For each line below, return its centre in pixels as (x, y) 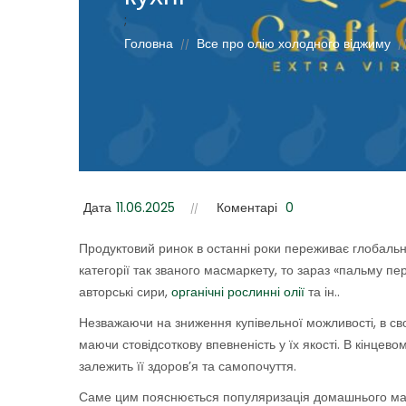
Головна (149, 43)
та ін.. (322, 292)
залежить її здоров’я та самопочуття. (188, 367)
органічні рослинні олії (238, 292)
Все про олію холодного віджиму (294, 43)
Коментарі (247, 208)
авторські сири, (125, 292)
